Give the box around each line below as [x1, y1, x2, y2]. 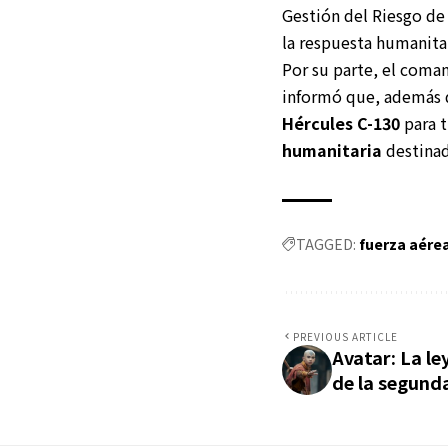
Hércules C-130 [282, 110, 400, 135]
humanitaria [282, 137, 382, 162]
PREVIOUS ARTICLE [293, 328, 398, 344]
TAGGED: [296, 233, 356, 254]
